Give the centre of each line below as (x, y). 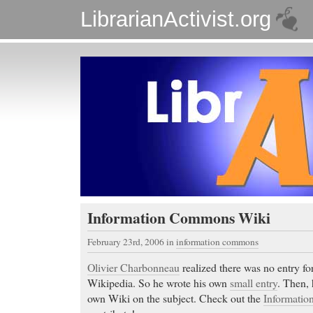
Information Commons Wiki (179, 218)
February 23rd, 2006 (127, 242)
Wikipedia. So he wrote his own (159, 283)
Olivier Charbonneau (133, 268)
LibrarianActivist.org (176, 19)
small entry (254, 283)
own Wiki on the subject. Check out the (175, 298)
